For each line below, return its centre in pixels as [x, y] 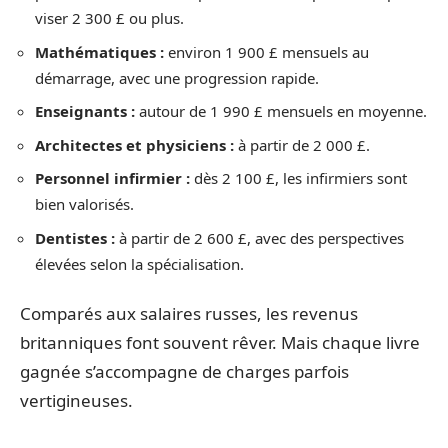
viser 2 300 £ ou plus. [109, 18]
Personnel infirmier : [112, 178]
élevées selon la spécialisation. [139, 263]
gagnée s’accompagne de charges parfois [184, 371]
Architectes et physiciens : [134, 144]
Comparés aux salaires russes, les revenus [189, 313]
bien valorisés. [84, 204]
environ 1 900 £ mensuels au [266, 51]
